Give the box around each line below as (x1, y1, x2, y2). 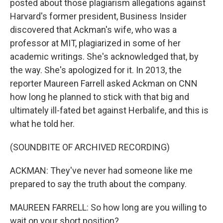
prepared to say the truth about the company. (10, 179, 187, 189)
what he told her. (10, 118, 75, 129)
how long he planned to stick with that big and (10, 92, 189, 102)
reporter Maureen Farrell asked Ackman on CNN (10, 78, 198, 89)
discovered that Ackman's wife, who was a (10, 24, 177, 35)
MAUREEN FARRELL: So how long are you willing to (10, 202, 207, 213)
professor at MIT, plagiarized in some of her (10, 38, 181, 48)
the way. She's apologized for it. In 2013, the (10, 65, 182, 75)
